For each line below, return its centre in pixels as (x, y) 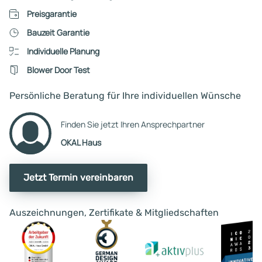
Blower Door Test (58, 70)
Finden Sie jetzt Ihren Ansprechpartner (133, 124)
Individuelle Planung (63, 51)
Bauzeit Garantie (58, 32)
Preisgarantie (51, 13)
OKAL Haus (81, 142)
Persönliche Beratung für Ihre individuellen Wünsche (125, 95)
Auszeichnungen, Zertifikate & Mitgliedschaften (114, 212)
